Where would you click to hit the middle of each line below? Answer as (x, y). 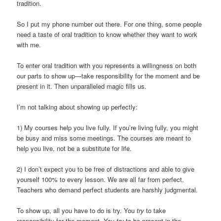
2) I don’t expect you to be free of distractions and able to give (106, 169)
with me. (29, 44)
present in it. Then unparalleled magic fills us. (82, 86)
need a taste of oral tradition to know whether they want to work (107, 34)
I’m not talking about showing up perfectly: (77, 107)
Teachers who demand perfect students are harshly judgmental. (108, 190)
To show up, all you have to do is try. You (77, 211)
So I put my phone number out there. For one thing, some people (110, 24)
